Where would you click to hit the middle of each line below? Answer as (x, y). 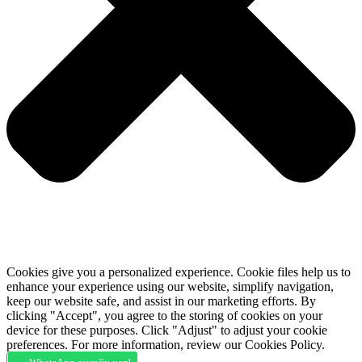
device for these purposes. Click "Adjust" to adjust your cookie (167, 330)
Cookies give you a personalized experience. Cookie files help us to (179, 271)
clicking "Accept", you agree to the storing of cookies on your (164, 315)
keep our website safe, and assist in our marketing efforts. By (161, 301)
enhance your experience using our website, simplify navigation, (170, 286)
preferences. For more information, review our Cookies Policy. (166, 344)
